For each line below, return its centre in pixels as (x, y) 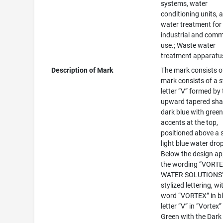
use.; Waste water (188, 45)
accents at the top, (190, 122)
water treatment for (191, 24)
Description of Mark (82, 70)
